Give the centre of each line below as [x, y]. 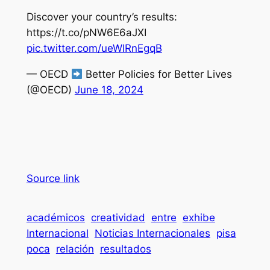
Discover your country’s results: [102, 17]
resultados [125, 249]
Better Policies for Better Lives [157, 74]
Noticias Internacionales [152, 233]
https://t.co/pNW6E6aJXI [86, 33]
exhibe [199, 217]
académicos [55, 217]
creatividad [118, 217]
